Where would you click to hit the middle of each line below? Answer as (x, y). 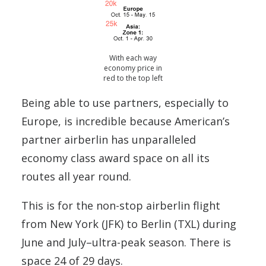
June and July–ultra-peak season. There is (126, 243)
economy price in (133, 68)
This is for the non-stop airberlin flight (121, 206)
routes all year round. (76, 177)
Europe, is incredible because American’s (126, 121)
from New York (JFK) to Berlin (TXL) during (129, 224)
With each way (133, 58)
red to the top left (133, 78)
